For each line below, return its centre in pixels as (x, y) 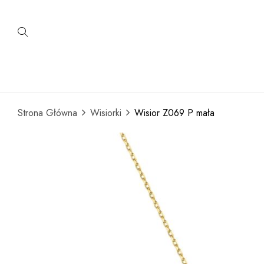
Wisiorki (106, 113)
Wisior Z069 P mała (174, 113)
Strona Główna (47, 113)
